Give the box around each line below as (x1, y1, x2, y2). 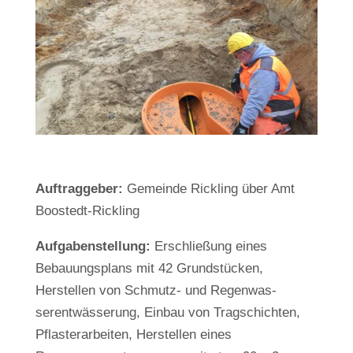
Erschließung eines (150, 238, 267, 254)
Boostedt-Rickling (35, 203, 139, 218)
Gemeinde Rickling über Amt (122, 180, 295, 196)
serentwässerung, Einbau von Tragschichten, (35, 304, 300, 320)
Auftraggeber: (35, 180, 123, 196)
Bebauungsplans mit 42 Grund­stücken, (35, 260, 263, 276)
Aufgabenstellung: (35, 238, 150, 254)
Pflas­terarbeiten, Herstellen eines (35, 326, 232, 342)
